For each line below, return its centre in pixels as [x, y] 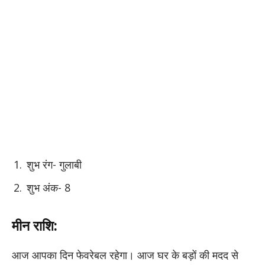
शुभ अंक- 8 [49, 188]
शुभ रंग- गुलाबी [54, 165]
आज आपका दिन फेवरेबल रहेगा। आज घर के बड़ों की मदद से [125, 255]
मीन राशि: [36, 226]
